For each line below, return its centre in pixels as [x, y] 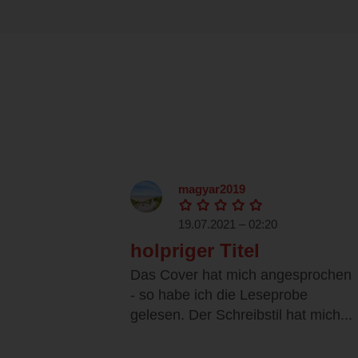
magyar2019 [212, 189]
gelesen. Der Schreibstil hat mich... [241, 315]
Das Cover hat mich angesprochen [241, 275]
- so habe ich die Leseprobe [219, 295]
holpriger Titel [195, 251]
